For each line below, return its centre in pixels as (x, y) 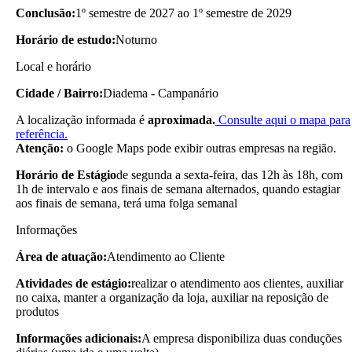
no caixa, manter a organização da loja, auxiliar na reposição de (172, 297)
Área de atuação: (61, 256)
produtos (37, 311)
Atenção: (40, 148)
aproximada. (181, 119)
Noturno (136, 39)
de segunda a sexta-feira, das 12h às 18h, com (229, 174)
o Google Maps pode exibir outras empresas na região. (200, 148)
